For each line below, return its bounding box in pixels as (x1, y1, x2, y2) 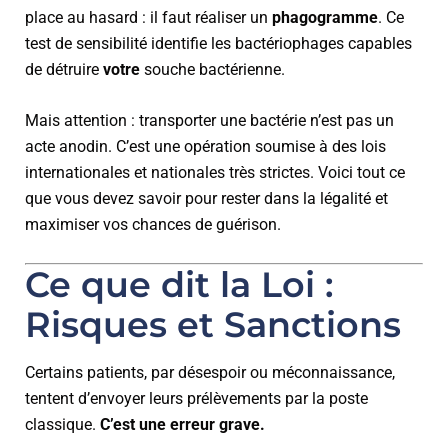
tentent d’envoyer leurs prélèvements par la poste (25, 389, 368, 408)
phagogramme (272, 8, 378, 27)
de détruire (25, 60, 103, 79)
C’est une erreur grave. (100, 415, 265, 434)
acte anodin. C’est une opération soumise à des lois (25, 137, 386, 156)
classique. (25, 415, 100, 434)
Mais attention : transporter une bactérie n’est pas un (25, 111, 394, 130)
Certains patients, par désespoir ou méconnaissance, (25, 363, 395, 382)
